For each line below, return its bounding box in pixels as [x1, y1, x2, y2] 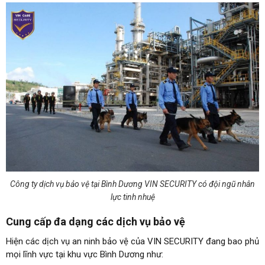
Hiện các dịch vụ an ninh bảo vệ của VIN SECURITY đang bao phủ [6, 235, 259, 247]
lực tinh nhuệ [110, 192, 155, 202]
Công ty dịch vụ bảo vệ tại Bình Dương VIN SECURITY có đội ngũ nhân [10, 179, 255, 189]
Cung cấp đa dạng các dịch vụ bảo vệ [6, 215, 185, 228]
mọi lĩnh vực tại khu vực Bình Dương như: [6, 248, 163, 260]
